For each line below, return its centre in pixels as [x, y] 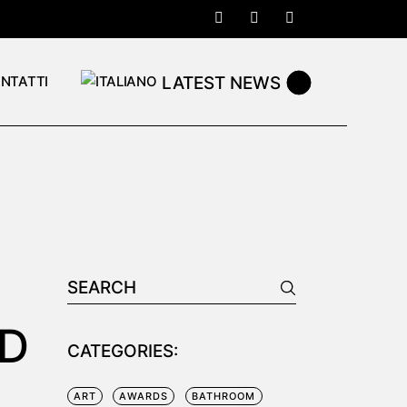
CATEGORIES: [122, 351]
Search [91, 283]
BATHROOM [223, 396]
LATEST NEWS [222, 83]
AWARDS [144, 396]
